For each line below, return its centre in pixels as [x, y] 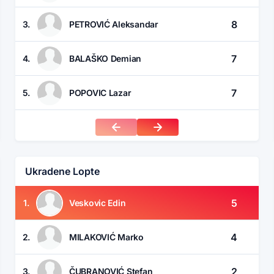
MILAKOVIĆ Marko [106, 237]
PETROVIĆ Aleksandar [114, 24]
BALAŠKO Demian [106, 58]
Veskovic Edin [98, 202]
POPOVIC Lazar [100, 92]
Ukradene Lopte [62, 172]
